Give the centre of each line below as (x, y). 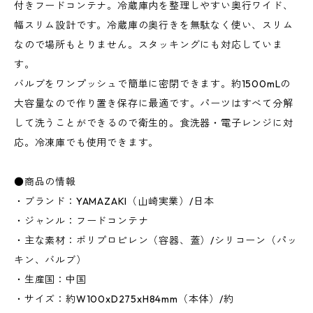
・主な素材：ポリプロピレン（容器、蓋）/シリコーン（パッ (156, 241)
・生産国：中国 (50, 280)
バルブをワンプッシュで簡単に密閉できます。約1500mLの (153, 84)
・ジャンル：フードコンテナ (81, 221)
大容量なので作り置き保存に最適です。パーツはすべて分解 (154, 104)
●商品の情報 (45, 182)
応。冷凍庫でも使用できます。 (87, 143)
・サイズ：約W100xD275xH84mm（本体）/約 (124, 299)
